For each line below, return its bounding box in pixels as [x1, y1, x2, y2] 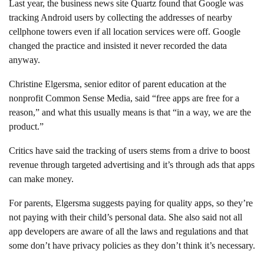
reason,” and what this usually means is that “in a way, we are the [9, 107, 251, 117]
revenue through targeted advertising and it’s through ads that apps [9, 159, 255, 170]
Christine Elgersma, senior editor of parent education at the [9, 78, 226, 89]
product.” [9, 121, 44, 131]
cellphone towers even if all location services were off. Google [9, 26, 240, 37]
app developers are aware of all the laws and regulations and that [9, 226, 248, 236]
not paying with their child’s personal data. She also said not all [9, 212, 242, 222]
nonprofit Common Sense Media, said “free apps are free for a [9, 93, 239, 103]
